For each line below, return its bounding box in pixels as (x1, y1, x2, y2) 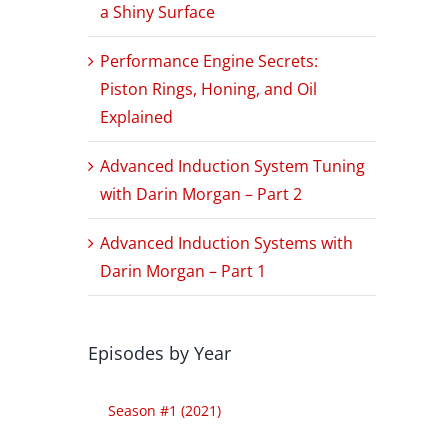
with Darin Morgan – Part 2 (100, 182, 302, 205)
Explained (100, 105, 173, 128)
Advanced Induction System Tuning (100, 154, 365, 177)
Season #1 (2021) (108, 400, 221, 420)
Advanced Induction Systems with (100, 231, 353, 254)
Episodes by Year (88, 340, 231, 365)
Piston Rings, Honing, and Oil (100, 77, 317, 100)
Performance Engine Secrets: (100, 49, 318, 72)
